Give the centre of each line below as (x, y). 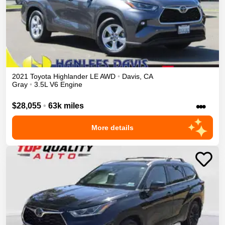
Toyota (41, 76)
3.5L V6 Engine (58, 84)
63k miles (66, 106)
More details (113, 128)
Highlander (71, 76)
